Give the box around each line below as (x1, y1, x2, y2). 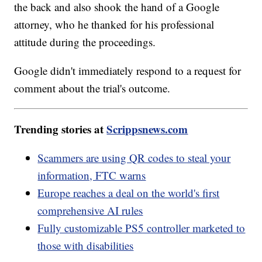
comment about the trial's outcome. (14, 81, 171, 96)
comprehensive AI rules (37, 203, 143, 218)
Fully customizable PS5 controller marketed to (37, 220, 246, 236)
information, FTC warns (37, 168, 146, 183)
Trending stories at (14, 121, 107, 137)
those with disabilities (37, 238, 134, 253)
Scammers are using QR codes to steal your (37, 150, 231, 166)
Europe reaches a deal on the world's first (37, 185, 220, 201)
